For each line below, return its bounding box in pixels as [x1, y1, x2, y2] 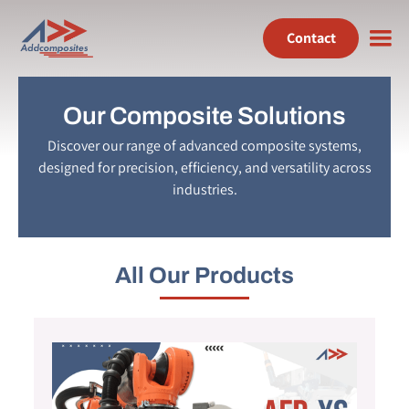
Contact [286, 28, 336, 47]
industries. [172, 180, 237, 199]
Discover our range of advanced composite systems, [47, 136, 362, 155]
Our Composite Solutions [63, 102, 346, 130]
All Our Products [115, 263, 294, 288]
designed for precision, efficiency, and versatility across [37, 158, 372, 177]
